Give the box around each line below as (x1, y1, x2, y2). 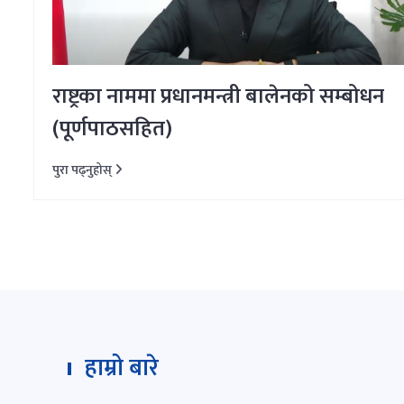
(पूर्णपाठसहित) (52, 111, 172, 148)
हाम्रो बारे (85, 349, 159, 389)
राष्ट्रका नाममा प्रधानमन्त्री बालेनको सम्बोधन (52, 78, 384, 115)
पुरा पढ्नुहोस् (52, 160, 115, 181)
